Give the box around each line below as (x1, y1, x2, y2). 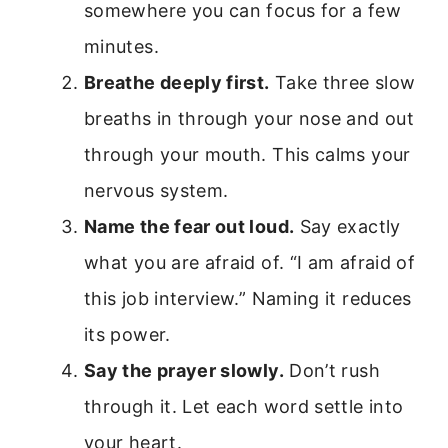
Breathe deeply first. (84, 72, 270, 94)
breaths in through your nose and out (84, 108, 414, 130)
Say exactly (294, 216, 401, 238)
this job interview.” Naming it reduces (84, 288, 412, 310)
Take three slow (269, 72, 416, 94)
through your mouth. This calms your (84, 144, 411, 166)
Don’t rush (283, 360, 380, 382)
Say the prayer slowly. (84, 360, 284, 382)
